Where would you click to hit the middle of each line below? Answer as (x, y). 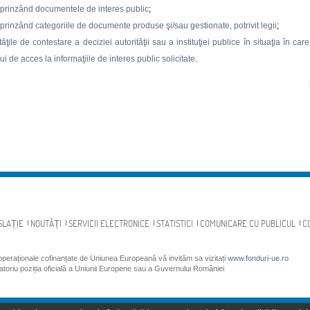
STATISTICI (175, 224)
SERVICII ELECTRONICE (109, 224)
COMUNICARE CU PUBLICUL (248, 224)
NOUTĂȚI (46, 224)
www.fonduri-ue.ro (258, 258)
